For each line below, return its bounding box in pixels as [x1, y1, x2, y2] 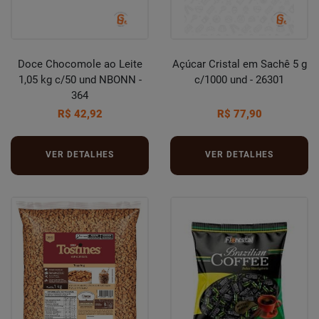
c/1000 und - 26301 [194, 73, 284, 86]
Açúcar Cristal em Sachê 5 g [172, 58, 307, 70]
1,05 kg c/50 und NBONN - [18, 73, 142, 86]
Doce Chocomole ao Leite [17, 58, 142, 70]
